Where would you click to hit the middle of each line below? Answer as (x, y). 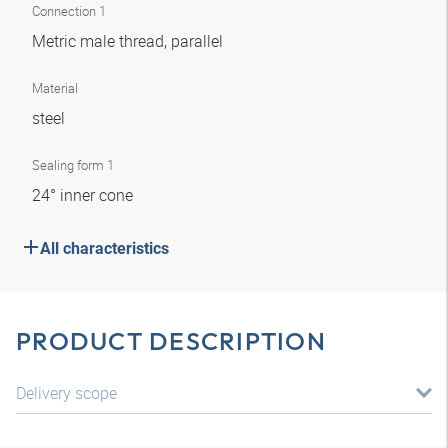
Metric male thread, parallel (129, 41)
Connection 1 (69, 11)
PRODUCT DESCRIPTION (171, 341)
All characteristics (104, 248)
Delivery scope (66, 393)
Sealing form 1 (73, 165)
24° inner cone (84, 195)
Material (55, 88)
